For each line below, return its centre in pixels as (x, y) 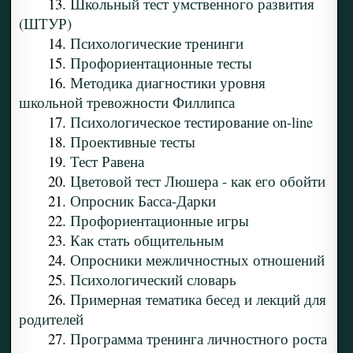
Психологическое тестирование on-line (191, 122)
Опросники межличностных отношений (197, 260)
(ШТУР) (45, 24)
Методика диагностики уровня (167, 83)
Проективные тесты (132, 142)
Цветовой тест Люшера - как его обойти (197, 181)
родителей (51, 319)
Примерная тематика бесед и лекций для (198, 299)
